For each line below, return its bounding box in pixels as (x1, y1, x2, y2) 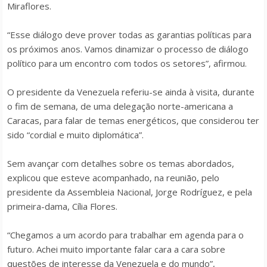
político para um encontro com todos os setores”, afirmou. (7, 57, 247, 69)
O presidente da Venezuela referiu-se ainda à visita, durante (7, 86, 254, 98)
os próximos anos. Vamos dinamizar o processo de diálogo (7, 43, 249, 55)
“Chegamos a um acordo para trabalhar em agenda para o (7, 229, 244, 241)
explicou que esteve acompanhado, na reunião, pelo (7, 172, 219, 184)
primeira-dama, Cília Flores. (7, 200, 117, 212)
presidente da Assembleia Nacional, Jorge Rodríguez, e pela (7, 186, 252, 198)
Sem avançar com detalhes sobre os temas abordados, (7, 157, 234, 169)
